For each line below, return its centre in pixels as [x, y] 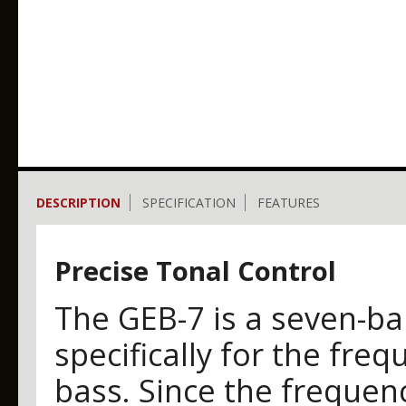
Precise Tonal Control [195, 271]
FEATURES [289, 203]
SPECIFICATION [189, 203]
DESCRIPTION [78, 203]
